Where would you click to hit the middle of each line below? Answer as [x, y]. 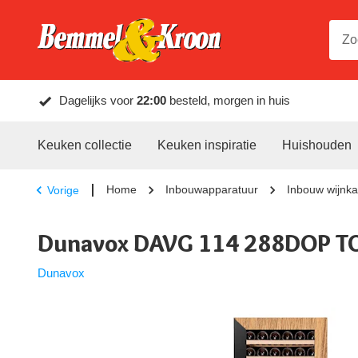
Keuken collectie [85, 145]
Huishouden [317, 145]
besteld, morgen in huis [228, 100]
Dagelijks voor [98, 100]
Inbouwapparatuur [212, 189]
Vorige [63, 190]
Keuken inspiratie [207, 145]
